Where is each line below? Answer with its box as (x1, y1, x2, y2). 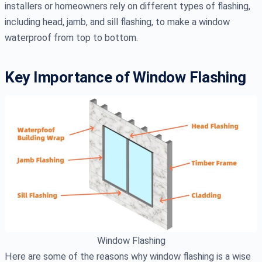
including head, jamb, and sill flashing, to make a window (5, 16, 230, 27)
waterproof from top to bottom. (5, 32, 138, 43)
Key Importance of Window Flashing (5, 68, 246, 86)
